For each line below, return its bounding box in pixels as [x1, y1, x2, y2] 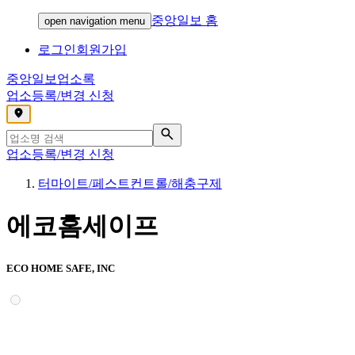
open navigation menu [44, 15, 145, 27]
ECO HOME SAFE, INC [6, 261, 115, 274]
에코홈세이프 [6, 212, 158, 241]
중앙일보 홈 [151, 13, 218, 27]
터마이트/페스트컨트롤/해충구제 [38, 177, 222, 190]
